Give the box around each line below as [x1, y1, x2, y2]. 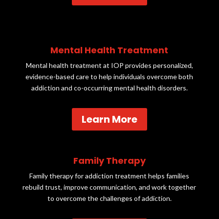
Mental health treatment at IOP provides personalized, [25, 61, 193, 70]
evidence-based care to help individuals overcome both [25, 72, 194, 81]
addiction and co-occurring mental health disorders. [31, 84, 188, 92]
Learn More [81, 112, 137, 127]
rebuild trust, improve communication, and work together [22, 183, 197, 192]
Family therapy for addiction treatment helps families [29, 172, 190, 180]
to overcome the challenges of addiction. [47, 194, 172, 203]
